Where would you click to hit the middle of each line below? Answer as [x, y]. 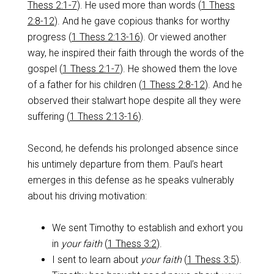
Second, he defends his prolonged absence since [133, 148]
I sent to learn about [96, 260]
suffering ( [48, 117]
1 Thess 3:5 [211, 260]
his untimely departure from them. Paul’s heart [125, 164]
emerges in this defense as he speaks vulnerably [131, 180]
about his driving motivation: [87, 196]
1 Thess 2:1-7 [91, 69]
